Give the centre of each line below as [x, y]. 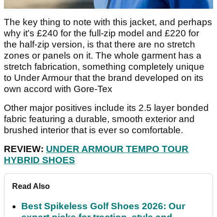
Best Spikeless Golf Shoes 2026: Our [103, 206]
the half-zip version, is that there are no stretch [100, 44]
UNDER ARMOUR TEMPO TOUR [117, 149]
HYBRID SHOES [39, 160]
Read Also [31, 186]
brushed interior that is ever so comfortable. [95, 130]
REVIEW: [25, 149]
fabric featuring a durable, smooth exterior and [99, 119]
